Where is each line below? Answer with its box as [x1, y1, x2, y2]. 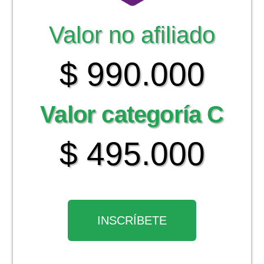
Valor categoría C [40, 101, 224, 127]
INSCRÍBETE [97, 213, 167, 227]
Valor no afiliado [49, 21, 215, 48]
